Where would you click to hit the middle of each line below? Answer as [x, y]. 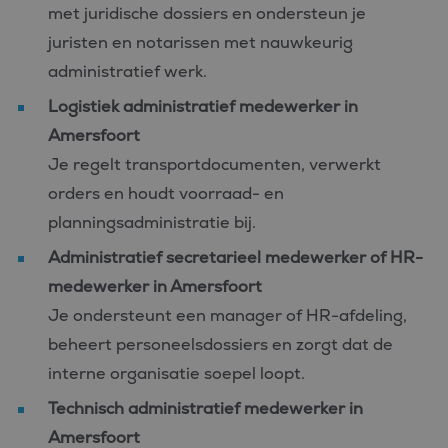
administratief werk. [127, 71]
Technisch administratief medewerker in [205, 408]
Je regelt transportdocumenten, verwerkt [214, 164]
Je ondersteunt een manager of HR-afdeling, [227, 315]
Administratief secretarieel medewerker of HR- [235, 257]
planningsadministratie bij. [152, 222]
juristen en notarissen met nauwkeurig [200, 42]
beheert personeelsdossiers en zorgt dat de [220, 344]
